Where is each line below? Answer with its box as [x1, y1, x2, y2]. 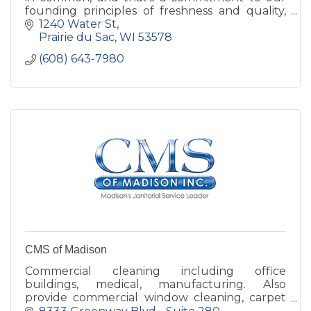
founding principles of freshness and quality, [25, 3, 286, 17]
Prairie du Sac [39, 31, 115, 44]
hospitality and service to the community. [25, 17, 251, 31]
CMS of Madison [25, 244, 107, 256]
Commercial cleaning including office [25, 264, 286, 278]
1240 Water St [39, 17, 117, 31]
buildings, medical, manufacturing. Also [25, 278, 286, 292]
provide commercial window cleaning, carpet [25, 291, 286, 305]
